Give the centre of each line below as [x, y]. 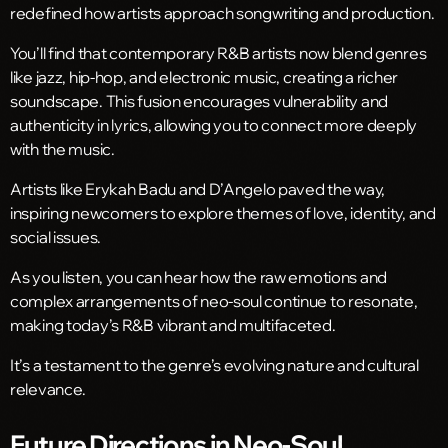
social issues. [55, 236]
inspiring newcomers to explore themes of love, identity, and [223, 212]
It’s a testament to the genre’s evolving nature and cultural [214, 364]
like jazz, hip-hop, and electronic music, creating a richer [204, 76]
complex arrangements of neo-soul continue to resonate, [214, 300]
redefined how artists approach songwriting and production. [222, 12]
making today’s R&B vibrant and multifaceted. [173, 324]
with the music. [62, 148]
